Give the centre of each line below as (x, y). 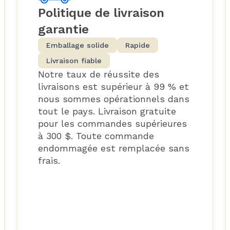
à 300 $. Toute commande (96, 136)
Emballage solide (77, 45)
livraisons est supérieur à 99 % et (113, 86)
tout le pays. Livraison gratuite (107, 111)
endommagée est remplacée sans (113, 148)
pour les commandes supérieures (112, 123)
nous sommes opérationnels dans (113, 99)
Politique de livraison (101, 13)
